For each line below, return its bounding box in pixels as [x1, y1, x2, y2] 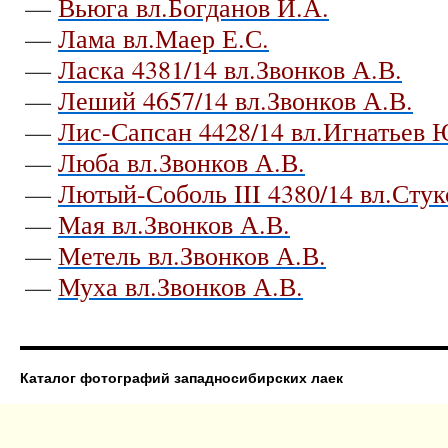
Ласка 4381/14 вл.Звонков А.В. [58, 51, 402, 86]
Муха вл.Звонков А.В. [58, 268, 303, 303]
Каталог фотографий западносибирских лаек [20, 367, 343, 387]
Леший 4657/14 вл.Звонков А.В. [58, 82, 413, 117]
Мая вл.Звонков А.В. [58, 206, 290, 241]
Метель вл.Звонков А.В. [58, 237, 326, 272]
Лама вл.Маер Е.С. [58, 20, 269, 55]
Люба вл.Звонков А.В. [58, 144, 305, 179]
